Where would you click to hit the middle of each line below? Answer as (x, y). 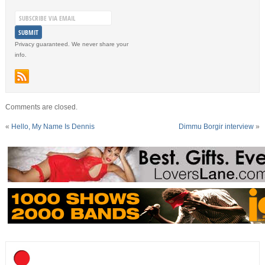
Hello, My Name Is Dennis (53, 127)
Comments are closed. (41, 107)
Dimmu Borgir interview (216, 127)
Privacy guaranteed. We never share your (71, 44)
